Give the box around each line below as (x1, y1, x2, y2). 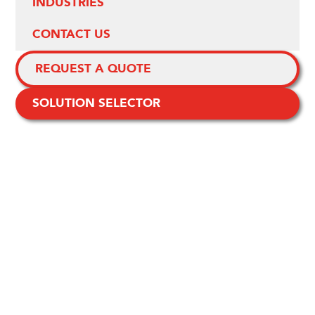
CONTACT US (32, 25, 111, 44)
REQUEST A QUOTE (35, 59, 152, 79)
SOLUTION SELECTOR (32, 94, 161, 113)
